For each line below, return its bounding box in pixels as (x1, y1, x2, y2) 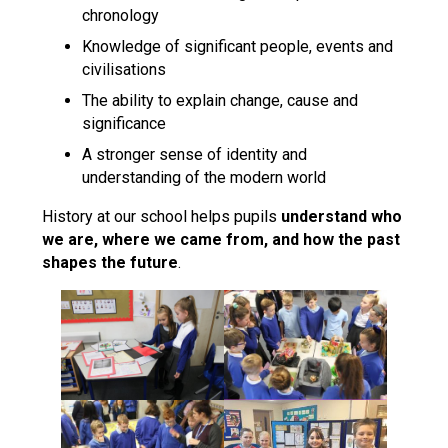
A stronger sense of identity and (82, 145, 308, 164)
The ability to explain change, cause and (82, 91, 359, 110)
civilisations (82, 60, 167, 79)
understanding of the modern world (82, 168, 327, 187)
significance (82, 114, 167, 133)
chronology (82, 6, 160, 25)
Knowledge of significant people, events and (82, 37, 394, 56)
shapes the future (42, 253, 179, 272)
